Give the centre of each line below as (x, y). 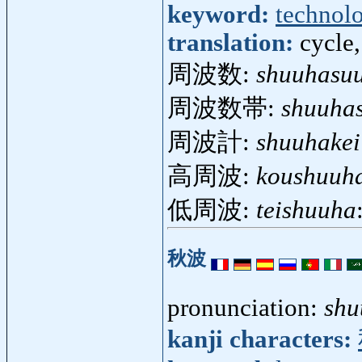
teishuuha (306, 210)
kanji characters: (263, 340)
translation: (234, 42)
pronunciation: (246, 308)
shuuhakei (308, 142)
